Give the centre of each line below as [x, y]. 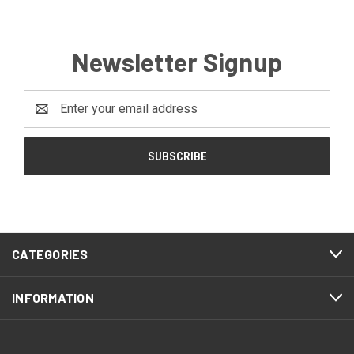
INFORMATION [53, 297]
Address [47, 118]
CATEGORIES [50, 254]
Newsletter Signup [177, 61]
